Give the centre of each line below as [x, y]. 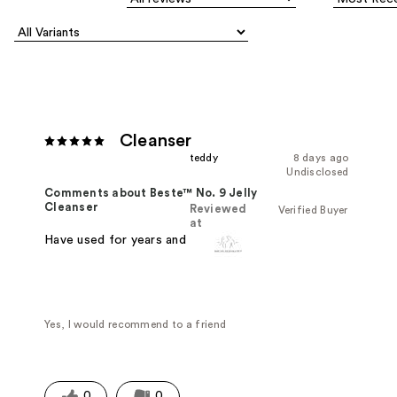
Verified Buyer [313, 210]
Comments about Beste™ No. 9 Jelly [151, 194]
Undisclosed [318, 172]
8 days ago [321, 158]
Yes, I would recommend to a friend [136, 325]
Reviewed [218, 210]
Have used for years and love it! [138, 241]
